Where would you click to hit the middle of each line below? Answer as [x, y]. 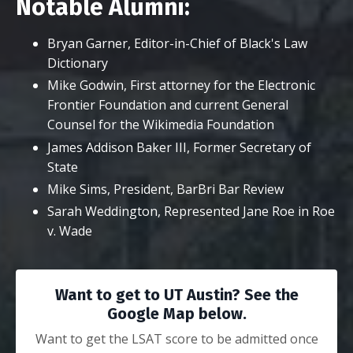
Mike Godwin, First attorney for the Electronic [181, 85]
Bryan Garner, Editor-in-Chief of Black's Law [177, 44]
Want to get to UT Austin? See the [176, 295]
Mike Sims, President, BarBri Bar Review [165, 189]
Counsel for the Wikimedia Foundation [161, 125]
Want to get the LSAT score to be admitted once [176, 339]
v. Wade [70, 231]
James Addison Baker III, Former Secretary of [179, 147]
